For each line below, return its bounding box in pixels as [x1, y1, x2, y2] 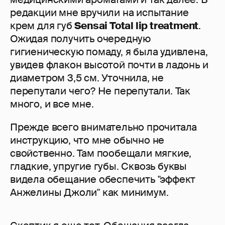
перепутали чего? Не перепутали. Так [10, 84, 190, 98]
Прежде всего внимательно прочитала [10, 121, 197, 134]
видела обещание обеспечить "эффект [10, 173, 196, 186]
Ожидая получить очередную [10, 32, 151, 46]
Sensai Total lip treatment [74, 19, 199, 33]
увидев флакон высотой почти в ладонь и [10, 58, 208, 72]
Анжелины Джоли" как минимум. [10, 186, 169, 199]
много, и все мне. [10, 97, 94, 111]
